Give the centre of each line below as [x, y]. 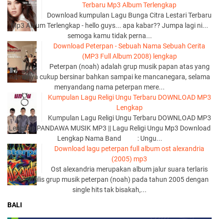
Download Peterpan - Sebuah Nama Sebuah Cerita [129, 46]
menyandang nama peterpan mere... [109, 87]
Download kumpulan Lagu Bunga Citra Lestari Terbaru [129, 15]
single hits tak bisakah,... [109, 190]
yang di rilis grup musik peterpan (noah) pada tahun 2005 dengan [109, 179]
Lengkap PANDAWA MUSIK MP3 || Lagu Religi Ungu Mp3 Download [109, 128]
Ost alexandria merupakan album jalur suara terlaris [129, 169]
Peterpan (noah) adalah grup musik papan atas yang [129, 66]
